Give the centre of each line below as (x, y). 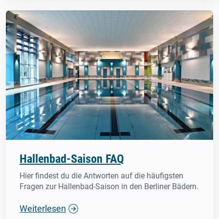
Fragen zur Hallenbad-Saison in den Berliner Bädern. (109, 187)
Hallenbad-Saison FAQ (72, 159)
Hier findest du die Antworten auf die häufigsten (101, 176)
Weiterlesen (43, 209)
